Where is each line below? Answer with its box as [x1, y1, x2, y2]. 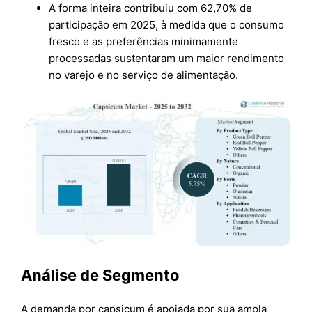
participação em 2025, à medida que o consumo [49, 18, 285, 32]
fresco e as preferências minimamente [49, 35, 239, 49]
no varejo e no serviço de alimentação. [49, 68, 239, 82]
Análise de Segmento [21, 266, 180, 285]
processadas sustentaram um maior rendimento [49, 52, 285, 65]
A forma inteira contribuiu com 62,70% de [49, 1, 253, 15]
